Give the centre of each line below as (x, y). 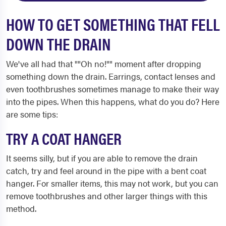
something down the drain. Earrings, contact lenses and (111, 76)
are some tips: (32, 114)
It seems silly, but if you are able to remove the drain (102, 158)
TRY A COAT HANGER (64, 138)
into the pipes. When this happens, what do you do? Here (113, 101)
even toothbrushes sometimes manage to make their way (112, 89)
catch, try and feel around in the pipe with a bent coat (106, 171)
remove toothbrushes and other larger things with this (107, 196)
